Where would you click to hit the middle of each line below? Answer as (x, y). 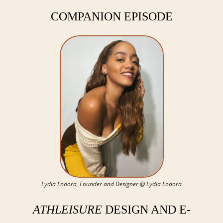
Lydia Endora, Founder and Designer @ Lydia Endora (111, 184)
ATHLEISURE (67, 210)
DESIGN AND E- (146, 210)
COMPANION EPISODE (111, 16)
